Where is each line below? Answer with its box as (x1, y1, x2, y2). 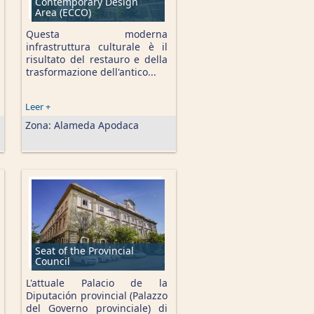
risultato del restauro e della (26, 53, 168, 66)
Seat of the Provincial (35, 244, 134, 257)
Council (35, 254, 70, 268)
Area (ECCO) (35, 6, 91, 19)
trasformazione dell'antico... (26, 65, 156, 78)
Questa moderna (26, 27, 168, 41)
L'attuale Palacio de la (26, 276, 168, 289)
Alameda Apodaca (54, 118, 139, 132)
